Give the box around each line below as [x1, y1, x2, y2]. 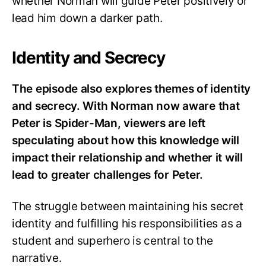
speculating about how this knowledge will [12, 134, 239, 148]
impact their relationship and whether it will [12, 151, 243, 165]
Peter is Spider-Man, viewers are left [12, 116, 206, 131]
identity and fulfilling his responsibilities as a [12, 216, 242, 230]
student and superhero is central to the [12, 233, 213, 248]
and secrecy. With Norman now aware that [12, 99, 240, 113]
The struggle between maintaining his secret [12, 199, 243, 213]
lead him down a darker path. [12, 11, 163, 26]
